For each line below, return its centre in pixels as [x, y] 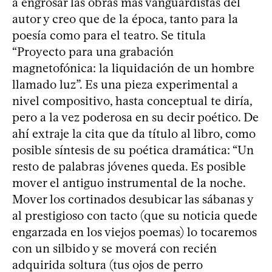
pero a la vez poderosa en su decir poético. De [135, 117]
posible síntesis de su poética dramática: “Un [133, 150]
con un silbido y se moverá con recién [114, 248]
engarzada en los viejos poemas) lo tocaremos [134, 232]
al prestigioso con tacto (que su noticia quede [135, 215]
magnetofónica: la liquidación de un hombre [133, 68]
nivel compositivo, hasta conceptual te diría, [132, 100]
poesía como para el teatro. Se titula [109, 35]
